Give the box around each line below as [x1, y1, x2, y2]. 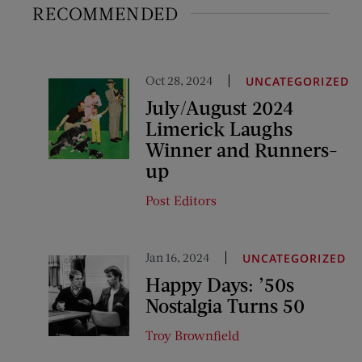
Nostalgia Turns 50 [145, 293, 305, 317]
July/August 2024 [145, 95, 293, 119]
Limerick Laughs [145, 116, 293, 140]
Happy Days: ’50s [145, 272, 294, 296]
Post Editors [145, 192, 217, 208]
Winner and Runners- [145, 137, 338, 161]
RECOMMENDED [32, 2, 179, 24]
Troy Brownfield [145, 327, 239, 343]
